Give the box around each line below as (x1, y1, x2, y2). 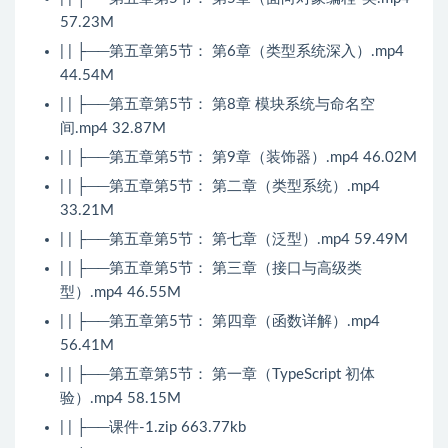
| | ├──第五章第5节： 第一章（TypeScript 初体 (60, 367, 375, 383)
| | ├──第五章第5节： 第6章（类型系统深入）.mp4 (60, 44, 404, 60)
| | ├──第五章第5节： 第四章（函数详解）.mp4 (60, 314, 380, 330)
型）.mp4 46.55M (60, 285, 181, 301)
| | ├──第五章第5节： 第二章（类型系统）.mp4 (60, 179, 380, 195)
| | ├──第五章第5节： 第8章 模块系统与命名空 (60, 97, 375, 113)
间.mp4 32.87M (60, 121, 166, 137)
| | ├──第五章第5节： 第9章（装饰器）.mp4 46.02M (60, 150, 417, 166)
